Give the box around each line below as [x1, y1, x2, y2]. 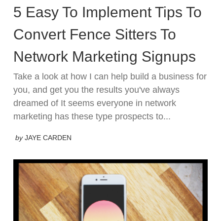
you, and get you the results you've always [13, 85, 180, 95]
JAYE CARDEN [25, 133, 72, 142]
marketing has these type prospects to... [13, 111, 171, 122]
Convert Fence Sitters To [13, 26, 176, 43]
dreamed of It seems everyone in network [13, 98, 176, 109]
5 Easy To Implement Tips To [13, 4, 202, 21]
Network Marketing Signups [13, 48, 196, 65]
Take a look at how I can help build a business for [13, 72, 207, 82]
